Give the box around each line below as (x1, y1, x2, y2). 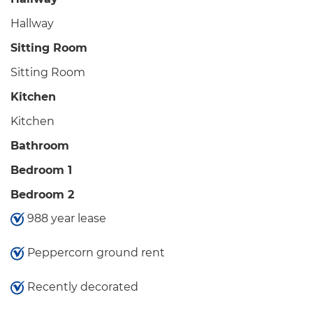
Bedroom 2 (10, 188, 74, 201)
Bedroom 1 (10, 163, 72, 177)
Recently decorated (24, 280, 138, 293)
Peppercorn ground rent (24, 246, 165, 259)
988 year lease (24, 212, 106, 225)
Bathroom (10, 139, 69, 152)
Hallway (10, 17, 54, 30)
